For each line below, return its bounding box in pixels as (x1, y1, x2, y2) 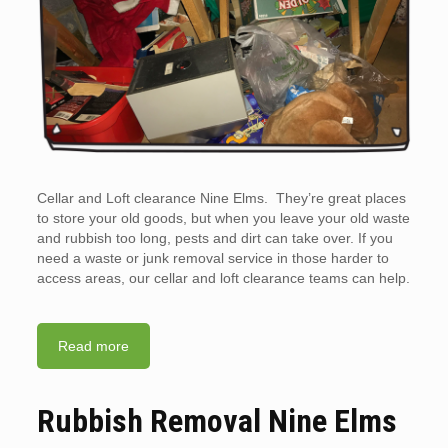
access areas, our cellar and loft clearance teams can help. (36, 270, 410, 287)
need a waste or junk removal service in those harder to (36, 250, 389, 267)
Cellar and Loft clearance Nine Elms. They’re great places (36, 190, 406, 207)
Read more (57, 338, 129, 355)
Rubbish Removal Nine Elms (36, 402, 397, 441)
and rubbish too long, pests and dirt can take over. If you (36, 230, 393, 247)
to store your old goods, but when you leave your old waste (36, 210, 410, 227)
